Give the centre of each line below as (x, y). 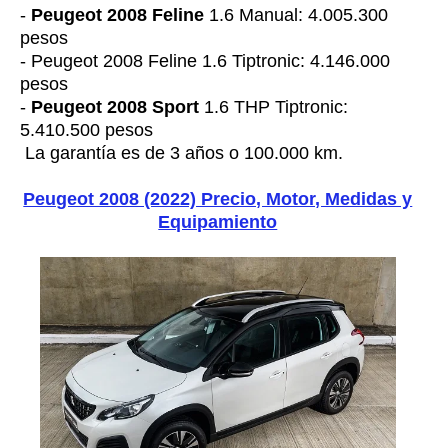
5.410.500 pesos (86, 130)
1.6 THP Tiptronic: (273, 107)
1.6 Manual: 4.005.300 (296, 15)
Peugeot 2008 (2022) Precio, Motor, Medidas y (218, 199)
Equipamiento (218, 222)
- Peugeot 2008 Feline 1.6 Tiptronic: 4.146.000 (205, 61)
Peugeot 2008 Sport (115, 107)
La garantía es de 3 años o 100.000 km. (181, 153)
